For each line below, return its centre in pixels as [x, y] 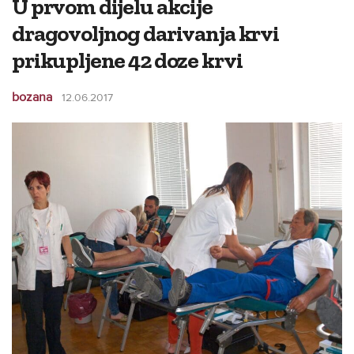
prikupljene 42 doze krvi [127, 60]
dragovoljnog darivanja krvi [145, 33]
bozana [32, 97]
